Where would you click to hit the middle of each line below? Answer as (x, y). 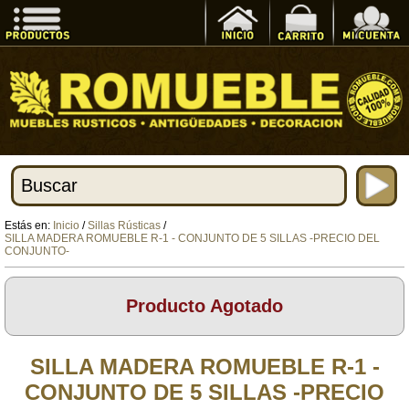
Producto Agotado (204, 305)
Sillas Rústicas (124, 225)
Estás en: (29, 225)
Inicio (66, 225)
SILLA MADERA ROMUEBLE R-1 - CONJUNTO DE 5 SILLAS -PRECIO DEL (192, 238)
